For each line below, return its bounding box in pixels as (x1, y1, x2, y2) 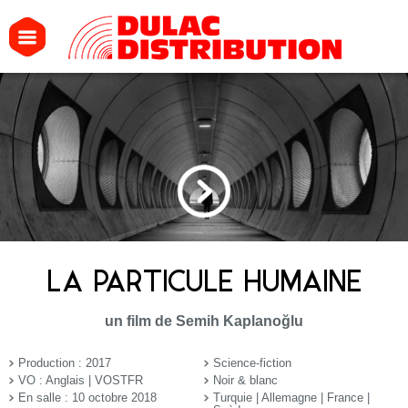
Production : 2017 (18, 355, 111, 370)
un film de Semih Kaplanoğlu (105, 312, 303, 329)
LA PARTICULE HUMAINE (46, 267, 362, 300)
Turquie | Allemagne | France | (212, 390, 370, 404)
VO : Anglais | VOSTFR (18, 372, 143, 387)
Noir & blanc (212, 372, 278, 387)
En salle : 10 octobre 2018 (18, 390, 157, 404)
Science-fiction (212, 355, 291, 370)
